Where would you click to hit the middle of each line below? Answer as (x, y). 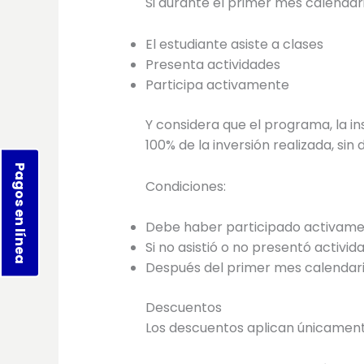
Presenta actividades (212, 65)
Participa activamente (217, 85)
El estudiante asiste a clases (234, 44)
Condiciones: (185, 186)
